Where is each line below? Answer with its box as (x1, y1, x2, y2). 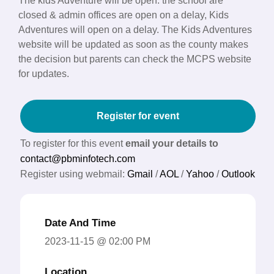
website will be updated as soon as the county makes (18, 39, 248, 50)
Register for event (97, 111, 179, 122)
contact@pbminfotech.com (20, 154, 135, 165)
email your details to (125, 138, 218, 149)
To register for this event (20, 138, 125, 149)
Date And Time (45, 217, 116, 229)
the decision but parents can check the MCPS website (18, 54, 251, 65)
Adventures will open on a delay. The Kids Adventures (18, 24, 252, 35)
